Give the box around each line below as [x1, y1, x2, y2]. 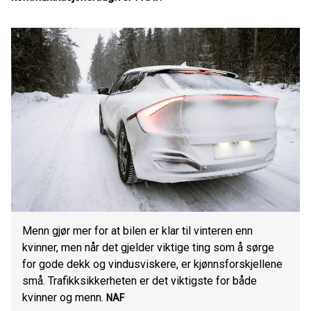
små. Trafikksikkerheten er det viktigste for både [22, 274, 257, 287]
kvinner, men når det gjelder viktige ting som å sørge [22, 241, 274, 254]
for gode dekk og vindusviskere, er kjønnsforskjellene [22, 258, 283, 271]
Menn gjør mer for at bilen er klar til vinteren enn [22, 224, 253, 237]
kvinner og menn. [22, 291, 103, 304]
